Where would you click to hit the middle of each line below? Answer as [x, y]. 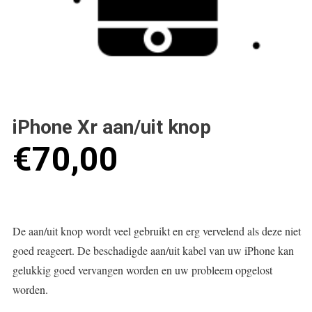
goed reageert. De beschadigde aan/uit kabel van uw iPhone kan [153, 250]
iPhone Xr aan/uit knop [112, 127]
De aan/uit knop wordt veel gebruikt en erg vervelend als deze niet [157, 231]
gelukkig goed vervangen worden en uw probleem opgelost [142, 270]
